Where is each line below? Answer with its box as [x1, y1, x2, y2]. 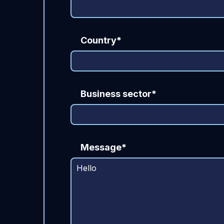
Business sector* [80, 88, 156, 99]
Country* [80, 34, 121, 45]
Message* [80, 141, 126, 152]
